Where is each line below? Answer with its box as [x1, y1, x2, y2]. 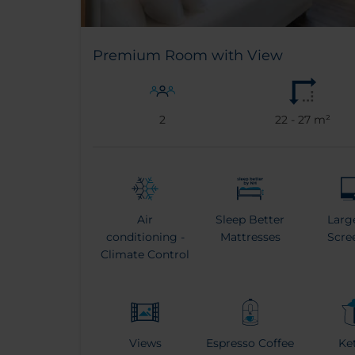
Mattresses [219, 229, 281, 244]
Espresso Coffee [206, 335, 295, 350]
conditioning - [105, 229, 185, 244]
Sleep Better [216, 212, 285, 227]
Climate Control [101, 246, 190, 261]
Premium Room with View [93, 46, 283, 64]
